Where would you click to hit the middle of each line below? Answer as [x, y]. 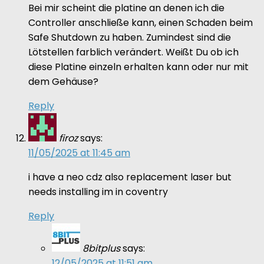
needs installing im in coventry [98, 192]
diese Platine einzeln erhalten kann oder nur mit [138, 67]
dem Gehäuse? [63, 81]
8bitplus [101, 248]
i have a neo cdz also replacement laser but [130, 177]
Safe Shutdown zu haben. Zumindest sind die [130, 37]
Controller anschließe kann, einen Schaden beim [141, 22]
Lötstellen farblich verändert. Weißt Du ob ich [133, 52]
